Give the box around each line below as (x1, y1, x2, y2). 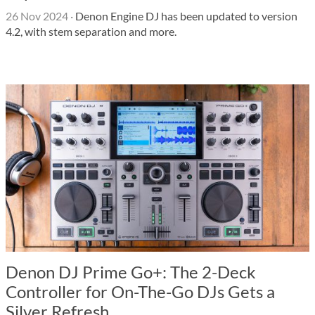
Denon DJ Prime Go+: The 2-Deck (6, 262, 256, 282)
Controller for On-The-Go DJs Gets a (6, 281, 275, 302)
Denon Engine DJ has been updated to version (73, 9, 297, 22)
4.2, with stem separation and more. (6, 25, 176, 38)
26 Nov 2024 (6, 9, 68, 22)
